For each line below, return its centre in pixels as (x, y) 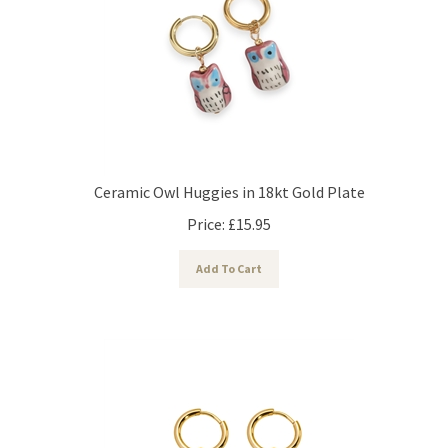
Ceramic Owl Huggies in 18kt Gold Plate (229, 182)
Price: (206, 214)
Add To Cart (229, 259)
